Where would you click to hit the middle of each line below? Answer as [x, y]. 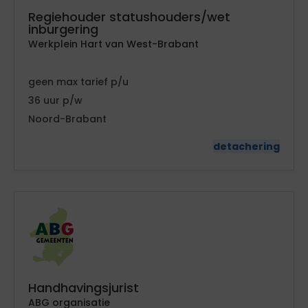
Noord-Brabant [67, 119]
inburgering [63, 29]
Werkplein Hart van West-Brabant [113, 44]
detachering [246, 146]
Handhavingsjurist [84, 287]
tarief [96, 81]
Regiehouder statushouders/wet [129, 16]
